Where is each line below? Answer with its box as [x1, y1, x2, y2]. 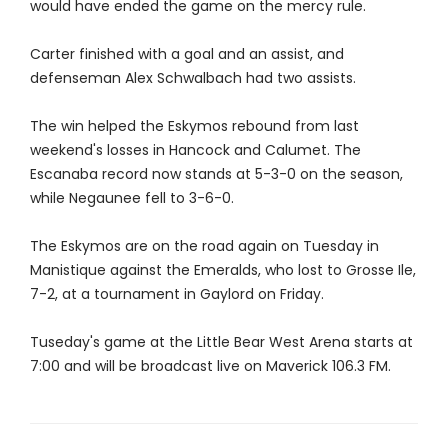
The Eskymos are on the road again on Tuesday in [29, 236, 379, 257]
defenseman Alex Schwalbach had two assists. [29, 68, 356, 89]
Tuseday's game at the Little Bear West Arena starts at [29, 332, 413, 353]
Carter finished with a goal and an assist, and [29, 44, 344, 65]
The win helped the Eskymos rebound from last [29, 116, 359, 137]
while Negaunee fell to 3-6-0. [29, 188, 234, 209]
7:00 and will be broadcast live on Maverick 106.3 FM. [29, 356, 391, 377]
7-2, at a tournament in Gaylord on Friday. [29, 284, 324, 305]
